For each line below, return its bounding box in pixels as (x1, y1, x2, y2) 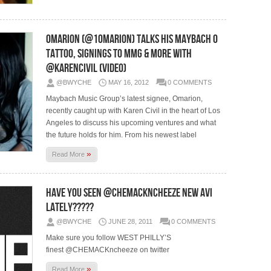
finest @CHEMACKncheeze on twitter (46, 245, 170, 254)
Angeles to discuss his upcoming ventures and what (46, 118, 217, 127)
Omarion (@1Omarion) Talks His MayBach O (46, 31, 218, 47)
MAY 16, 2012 (108, 78, 149, 86)
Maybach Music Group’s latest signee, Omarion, (46, 94, 203, 103)
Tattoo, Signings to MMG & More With (46, 46, 192, 61)
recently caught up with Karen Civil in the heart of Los (46, 106, 221, 115)
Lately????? (46, 200, 94, 215)
